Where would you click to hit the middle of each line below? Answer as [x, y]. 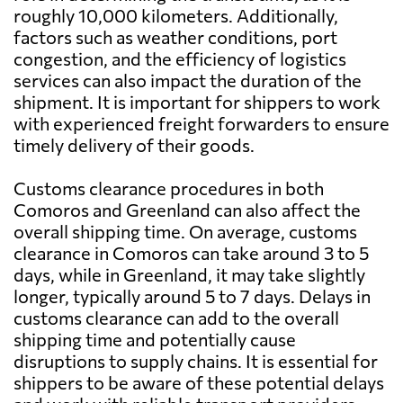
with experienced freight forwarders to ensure [201, 124]
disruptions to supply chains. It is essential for [196, 361]
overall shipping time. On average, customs [185, 232]
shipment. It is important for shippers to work [197, 102]
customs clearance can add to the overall [176, 318]
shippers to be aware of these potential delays [199, 383]
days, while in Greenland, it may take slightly [189, 275]
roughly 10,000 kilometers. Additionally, [176, 16]
